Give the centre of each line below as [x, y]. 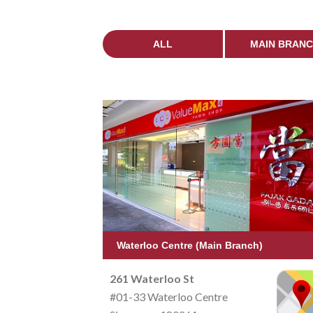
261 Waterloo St [152, 278]
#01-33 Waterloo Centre [169, 296]
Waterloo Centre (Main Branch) [190, 245]
